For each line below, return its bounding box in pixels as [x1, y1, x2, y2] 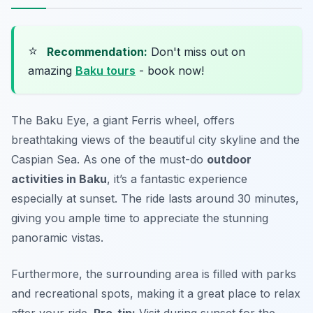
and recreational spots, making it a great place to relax [11, 286, 300, 300]
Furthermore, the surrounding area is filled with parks [11, 266, 296, 281]
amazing [28, 63, 75, 78]
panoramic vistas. [11, 230, 103, 245]
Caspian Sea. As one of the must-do [11, 152, 207, 166]
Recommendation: [47, 44, 147, 59]
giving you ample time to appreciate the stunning [11, 210, 268, 225]
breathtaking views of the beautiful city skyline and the [11, 132, 300, 147]
